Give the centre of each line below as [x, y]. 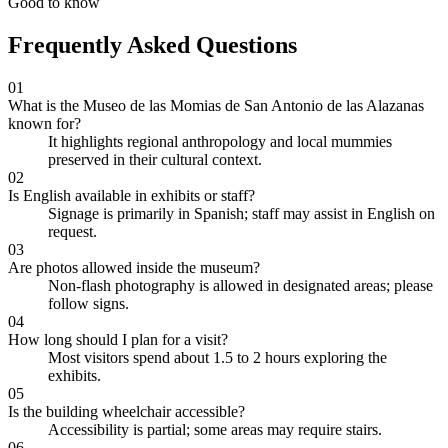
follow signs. [88, 303]
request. [72, 231]
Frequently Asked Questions [152, 45]
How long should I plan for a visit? [118, 339]
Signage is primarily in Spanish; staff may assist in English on [241, 213]
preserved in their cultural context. [155, 159]
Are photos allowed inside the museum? [134, 267]
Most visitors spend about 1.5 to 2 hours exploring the [217, 357]
